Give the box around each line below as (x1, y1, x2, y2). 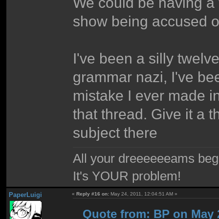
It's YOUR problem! (73, 169, 181, 183)
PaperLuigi (8, 191, 42, 198)
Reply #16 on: (76, 191, 109, 197)
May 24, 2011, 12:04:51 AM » (109, 191, 178, 197)
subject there (73, 124, 158, 141)
